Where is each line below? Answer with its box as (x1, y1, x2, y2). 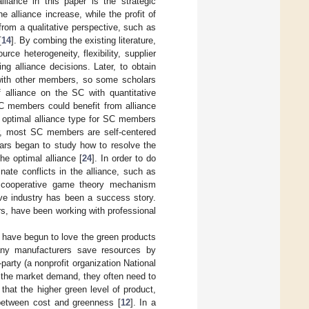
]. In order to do (92, 152, 156, 163)
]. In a (130, 297, 157, 308)
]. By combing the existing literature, (10, 34, 157, 46)
